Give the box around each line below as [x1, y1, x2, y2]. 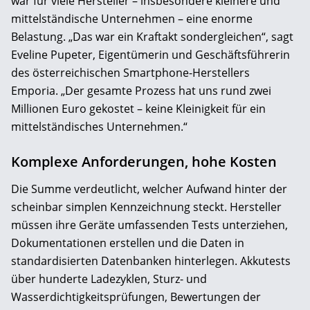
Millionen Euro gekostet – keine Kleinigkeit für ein [11, 100, 266, 116]
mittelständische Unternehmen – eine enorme [11, 10, 253, 26]
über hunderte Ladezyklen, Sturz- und [11, 271, 207, 286]
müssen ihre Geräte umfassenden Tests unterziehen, [11, 217, 288, 232]
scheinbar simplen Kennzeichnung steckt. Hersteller [11, 199, 282, 215]
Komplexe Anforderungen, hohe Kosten [11, 152, 277, 171]
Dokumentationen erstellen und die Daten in [11, 235, 244, 250]
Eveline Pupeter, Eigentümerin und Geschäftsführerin [11, 46, 290, 62]
